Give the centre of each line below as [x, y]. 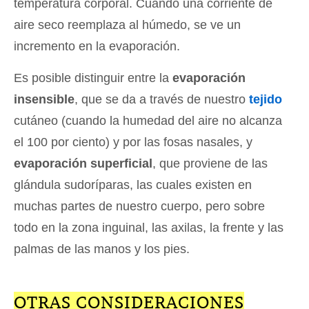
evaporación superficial [83, 164]
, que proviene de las [210, 164]
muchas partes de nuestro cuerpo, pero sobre [139, 207]
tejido [266, 100]
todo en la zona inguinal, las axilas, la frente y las [149, 228]
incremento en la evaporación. [97, 47]
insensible [44, 100]
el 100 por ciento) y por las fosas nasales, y [133, 142]
